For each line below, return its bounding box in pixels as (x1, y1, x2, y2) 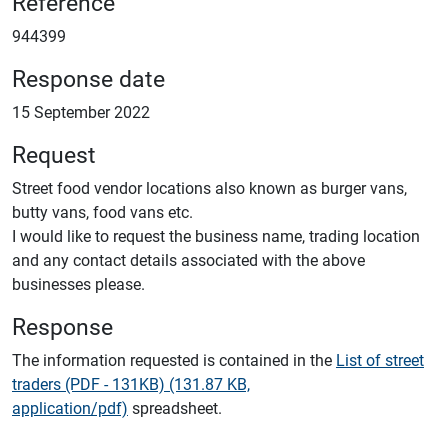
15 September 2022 (12, 101, 150, 122)
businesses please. (12, 273, 145, 294)
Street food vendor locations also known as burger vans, (12, 177, 407, 198)
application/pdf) (12, 397, 128, 418)
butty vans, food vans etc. (12, 201, 193, 222)
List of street (336, 349, 424, 370)
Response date (12, 62, 165, 93)
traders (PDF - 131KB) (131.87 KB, (12, 373, 250, 394)
